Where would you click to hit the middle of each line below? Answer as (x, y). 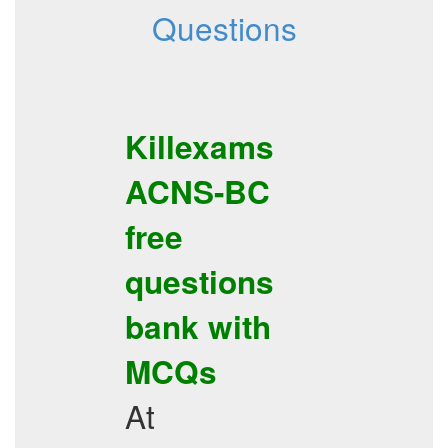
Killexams (199, 146)
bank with (198, 326)
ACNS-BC (197, 191)
